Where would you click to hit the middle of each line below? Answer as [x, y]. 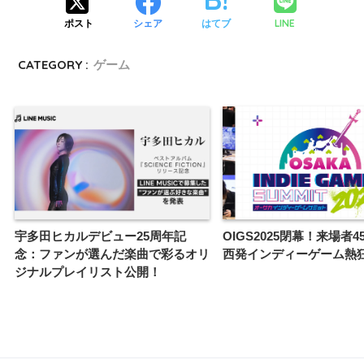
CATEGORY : [54, 65]
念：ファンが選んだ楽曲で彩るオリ [112, 253]
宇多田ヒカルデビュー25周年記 [100, 236]
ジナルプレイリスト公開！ [88, 271]
